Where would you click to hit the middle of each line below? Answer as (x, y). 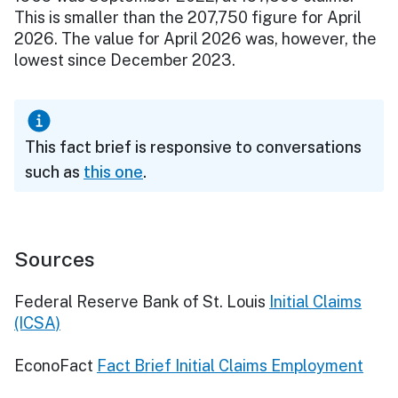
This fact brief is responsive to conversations (193, 147)
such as (54, 171)
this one (113, 171)
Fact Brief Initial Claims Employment (230, 365)
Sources (55, 259)
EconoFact (54, 365)
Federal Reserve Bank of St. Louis (140, 301)
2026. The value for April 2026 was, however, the (195, 38)
